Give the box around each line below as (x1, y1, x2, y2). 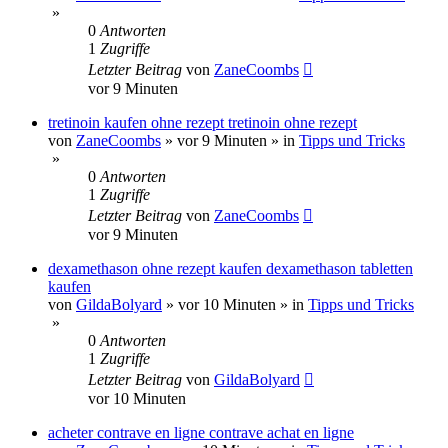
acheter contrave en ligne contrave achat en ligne (48, 423, 354, 441)
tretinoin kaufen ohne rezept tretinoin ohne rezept (48, 113, 357, 131)
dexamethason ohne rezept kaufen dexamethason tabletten (48, 259, 413, 277)
